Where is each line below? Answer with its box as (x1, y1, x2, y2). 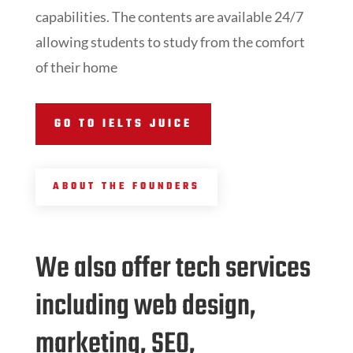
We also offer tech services (35, 247, 310, 292)
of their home (35, 58, 117, 76)
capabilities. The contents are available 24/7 (35, 8, 303, 26)
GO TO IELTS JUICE (54, 115, 192, 133)
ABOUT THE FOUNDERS (52, 178, 200, 195)
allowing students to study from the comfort (35, 33, 305, 51)
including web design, (35, 284, 256, 330)
